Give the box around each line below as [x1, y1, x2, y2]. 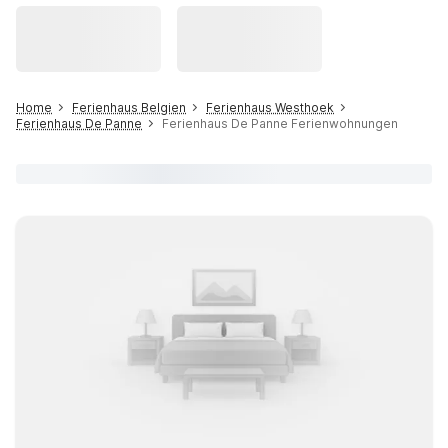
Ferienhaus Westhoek [206, 100, 334, 115]
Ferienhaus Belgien [72, 100, 186, 115]
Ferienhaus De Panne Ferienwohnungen [162, 116, 398, 131]
